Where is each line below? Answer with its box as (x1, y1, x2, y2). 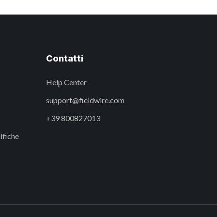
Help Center (46, 77, 87, 87)
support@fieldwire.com (46, 95, 124, 105)
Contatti (46, 53, 83, 63)
